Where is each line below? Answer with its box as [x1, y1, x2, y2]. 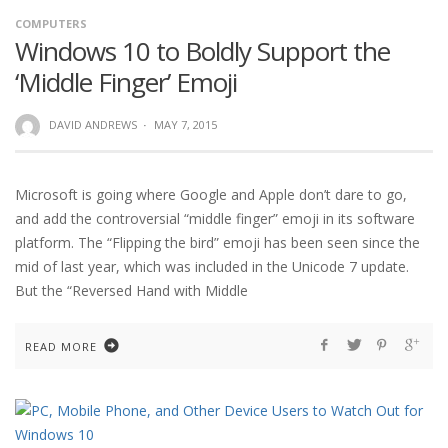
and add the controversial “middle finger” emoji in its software [15, 208, 415, 228]
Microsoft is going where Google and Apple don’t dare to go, [15, 184, 407, 204]
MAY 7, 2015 [153, 117, 217, 133]
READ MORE [25, 338, 97, 354]
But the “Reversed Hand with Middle [15, 280, 248, 300]
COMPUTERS [15, 16, 87, 32]
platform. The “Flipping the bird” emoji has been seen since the [15, 232, 420, 252]
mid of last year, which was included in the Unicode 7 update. [15, 256, 409, 276]
